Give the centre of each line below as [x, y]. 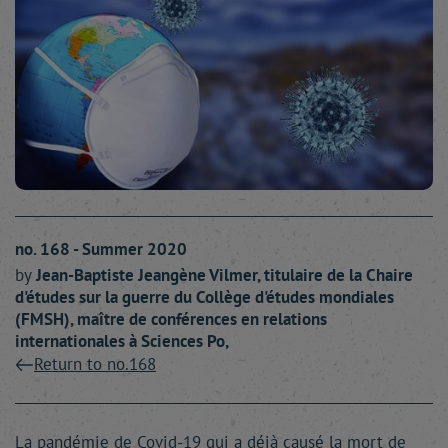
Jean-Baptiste [87, 275]
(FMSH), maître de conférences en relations [171, 319]
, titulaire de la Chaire [335, 275]
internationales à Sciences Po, [122, 341]
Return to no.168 [95, 364]
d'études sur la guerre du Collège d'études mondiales [204, 297]
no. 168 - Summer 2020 [101, 249]
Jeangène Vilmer [197, 275]
